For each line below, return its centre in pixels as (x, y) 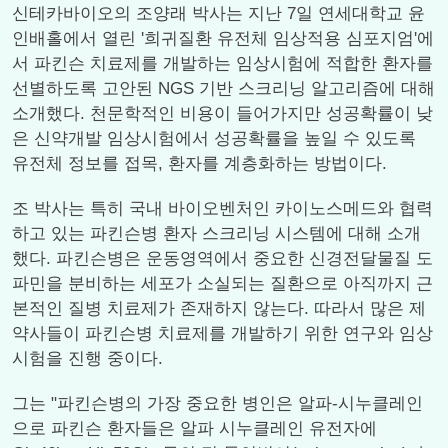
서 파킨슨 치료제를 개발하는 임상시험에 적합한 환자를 (222, 63)
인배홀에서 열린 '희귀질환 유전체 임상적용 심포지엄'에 (223, 38)
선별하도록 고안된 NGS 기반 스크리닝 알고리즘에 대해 (223, 88)
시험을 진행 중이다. (87, 358)
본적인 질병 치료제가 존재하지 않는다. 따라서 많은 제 (219, 308)
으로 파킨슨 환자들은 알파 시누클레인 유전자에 (194, 428)
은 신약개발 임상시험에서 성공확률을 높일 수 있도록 (214, 138)
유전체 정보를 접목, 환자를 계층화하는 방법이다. (199, 163)
